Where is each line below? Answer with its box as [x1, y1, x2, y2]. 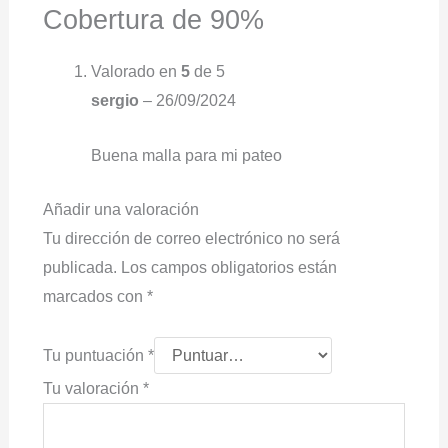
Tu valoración [42, 379, 143, 397]
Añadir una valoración [42, 201, 199, 219]
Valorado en [90, 63, 181, 81]
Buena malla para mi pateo [90, 146, 282, 164]
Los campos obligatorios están [120, 259, 337, 277]
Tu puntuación [42, 346, 148, 364]
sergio [90, 92, 143, 110]
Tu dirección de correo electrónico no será [42, 230, 340, 248]
